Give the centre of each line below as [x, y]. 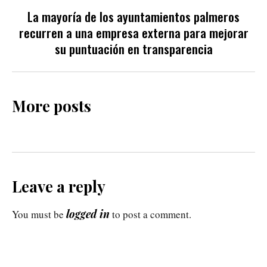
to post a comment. [150, 214]
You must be [39, 214]
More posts [52, 105]
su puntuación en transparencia [133, 48]
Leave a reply [59, 186]
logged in [88, 214]
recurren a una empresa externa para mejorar [133, 32]
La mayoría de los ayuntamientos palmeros [133, 16]
